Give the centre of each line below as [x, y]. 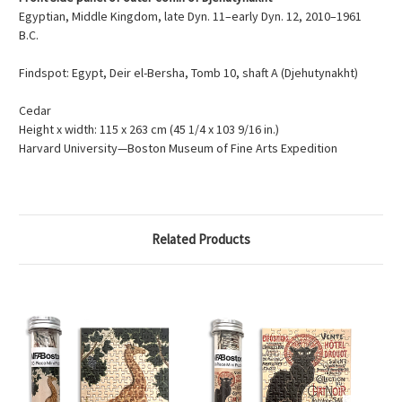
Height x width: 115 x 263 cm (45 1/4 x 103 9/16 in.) [149, 130]
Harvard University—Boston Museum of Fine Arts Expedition [179, 149]
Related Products [201, 240]
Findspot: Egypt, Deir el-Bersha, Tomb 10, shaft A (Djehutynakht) [188, 73]
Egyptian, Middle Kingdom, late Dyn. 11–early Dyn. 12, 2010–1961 [190, 17]
